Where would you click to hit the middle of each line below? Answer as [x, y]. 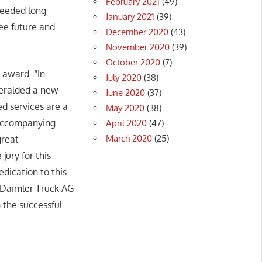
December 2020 [137, 32]
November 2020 [138, 47]
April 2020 [127, 123]
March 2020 [129, 138]
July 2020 [124, 77]
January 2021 [130, 16]
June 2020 [126, 92]
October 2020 [133, 62]
